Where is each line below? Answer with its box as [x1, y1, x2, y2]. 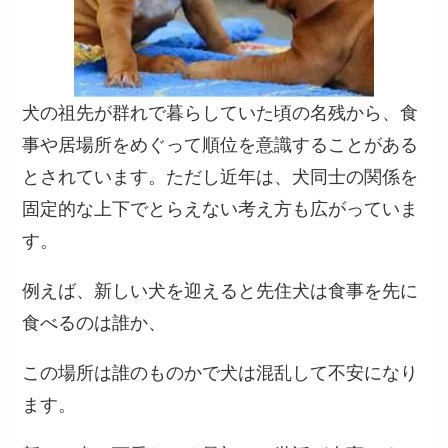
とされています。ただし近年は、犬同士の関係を [22, 167, 419, 188]
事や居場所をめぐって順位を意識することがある [22, 135, 419, 156]
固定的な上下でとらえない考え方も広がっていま [22, 199, 419, 220]
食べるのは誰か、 [22, 313, 167, 333]
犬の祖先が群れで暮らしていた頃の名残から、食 [22, 103, 419, 124]
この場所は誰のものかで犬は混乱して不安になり [22, 362, 419, 383]
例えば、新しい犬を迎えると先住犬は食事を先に [22, 281, 419, 301]
